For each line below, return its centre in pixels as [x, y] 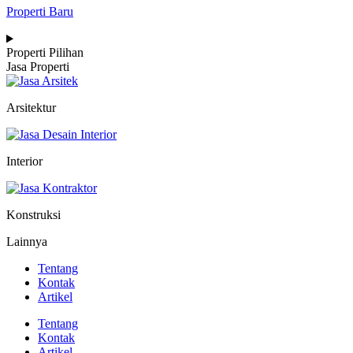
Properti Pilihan [45, 53]
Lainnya [27, 242]
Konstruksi [33, 215]
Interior [24, 162]
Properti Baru [40, 12]
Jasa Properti [38, 67]
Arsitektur [31, 108]
